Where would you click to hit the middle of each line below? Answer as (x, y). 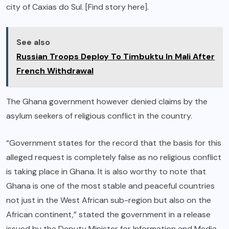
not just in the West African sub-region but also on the (109, 200)
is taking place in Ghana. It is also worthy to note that (106, 171)
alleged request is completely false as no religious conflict (114, 157)
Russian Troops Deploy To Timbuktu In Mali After (116, 56)
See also (33, 42)
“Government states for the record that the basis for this (114, 143)
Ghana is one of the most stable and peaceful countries (110, 186)
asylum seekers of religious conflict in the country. (99, 116)
